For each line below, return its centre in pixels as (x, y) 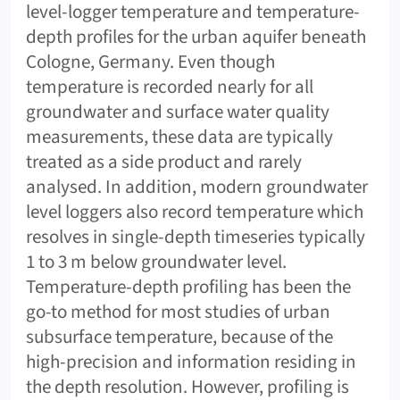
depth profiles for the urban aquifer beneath (196, 36)
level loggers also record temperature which (195, 211)
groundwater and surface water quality (178, 111)
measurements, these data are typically (179, 136)
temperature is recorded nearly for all (170, 86)
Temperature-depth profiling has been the (188, 286)
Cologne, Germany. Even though (150, 61)
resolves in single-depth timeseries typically (196, 236)
